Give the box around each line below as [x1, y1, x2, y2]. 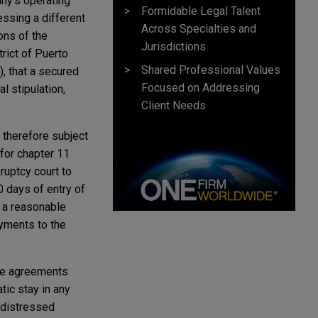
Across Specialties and [141, 21, 256, 35]
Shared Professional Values [141, 62, 280, 77]
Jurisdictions [141, 39, 206, 53]
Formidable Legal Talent [141, 4, 261, 18]
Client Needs [141, 98, 206, 112]
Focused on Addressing [141, 80, 260, 94]
